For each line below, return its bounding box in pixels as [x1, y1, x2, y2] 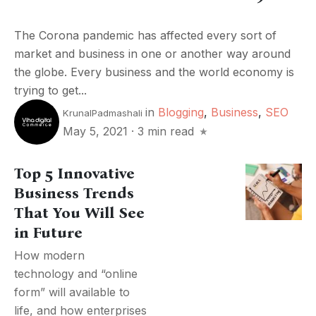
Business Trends [14, 184, 134, 203]
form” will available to [14, 285, 130, 300]
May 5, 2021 [63, 124, 131, 139]
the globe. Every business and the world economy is [14, 64, 294, 79]
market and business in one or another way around [14, 46, 291, 61]
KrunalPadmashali [63, 107, 142, 119]
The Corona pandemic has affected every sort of [14, 28, 276, 42]
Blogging [158, 105, 204, 120]
